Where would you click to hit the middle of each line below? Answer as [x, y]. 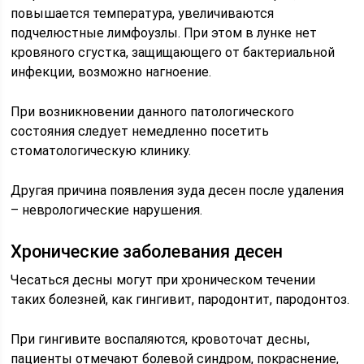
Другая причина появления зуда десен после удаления [178, 191]
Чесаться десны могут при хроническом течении [163, 280]
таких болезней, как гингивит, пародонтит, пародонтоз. [180, 299]
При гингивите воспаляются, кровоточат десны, [160, 339]
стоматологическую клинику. [101, 151]
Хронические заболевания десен [147, 251]
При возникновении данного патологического [153, 112]
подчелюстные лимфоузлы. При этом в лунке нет [164, 33]
